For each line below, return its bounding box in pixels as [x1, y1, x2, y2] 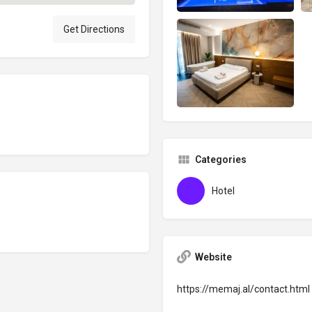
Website [195, 251, 232, 263]
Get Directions [63, 24, 125, 36]
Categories [195, 153, 247, 165]
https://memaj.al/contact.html [177, 283, 310, 295]
